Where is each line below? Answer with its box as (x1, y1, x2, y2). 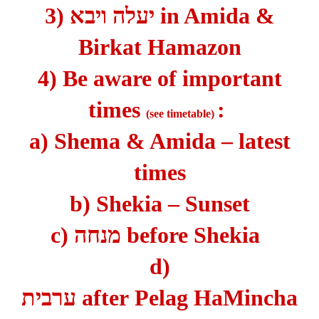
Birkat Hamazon (78, 34, 241, 61)
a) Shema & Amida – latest (28, 128, 291, 155)
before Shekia (127, 222, 266, 249)
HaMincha (188, 285, 298, 311)
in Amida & (154, 3, 275, 29)
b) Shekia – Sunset (69, 191, 250, 217)
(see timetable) (146, 108, 214, 120)
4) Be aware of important (37, 66, 282, 92)
